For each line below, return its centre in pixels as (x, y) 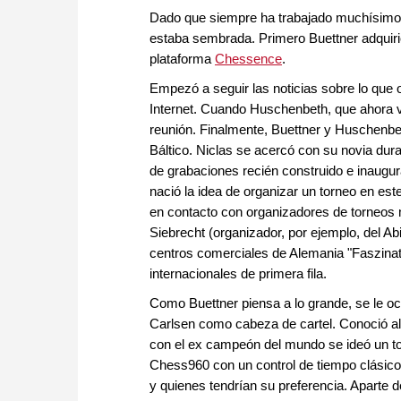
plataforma (182, 59)
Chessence (248, 59)
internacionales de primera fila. (240, 274)
